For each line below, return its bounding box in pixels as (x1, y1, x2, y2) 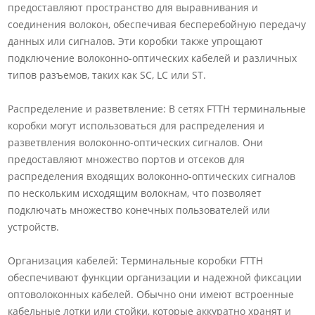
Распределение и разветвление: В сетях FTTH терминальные (8, 101, 307, 115)
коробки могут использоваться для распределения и (8, 118, 265, 132)
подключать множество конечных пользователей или (8, 202, 271, 217)
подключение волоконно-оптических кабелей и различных (8, 51, 297, 65)
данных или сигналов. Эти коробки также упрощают (8, 34, 264, 48)
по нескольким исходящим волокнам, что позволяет (8, 186, 262, 200)
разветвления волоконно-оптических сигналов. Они (8, 135, 264, 149)
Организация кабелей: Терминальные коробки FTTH (8, 253, 264, 267)
